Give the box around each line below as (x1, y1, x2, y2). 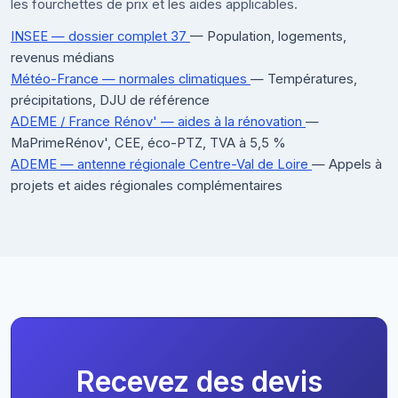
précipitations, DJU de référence (11, 92, 210, 108)
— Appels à (312, 155, 382, 172)
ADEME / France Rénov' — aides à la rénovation (11, 113, 306, 130)
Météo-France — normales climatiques (11, 70, 251, 87)
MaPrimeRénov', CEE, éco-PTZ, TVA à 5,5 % (11, 134, 286, 151)
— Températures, (251, 70, 357, 87)
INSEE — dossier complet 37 (11, 28, 190, 44)
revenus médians (11, 49, 115, 66)
